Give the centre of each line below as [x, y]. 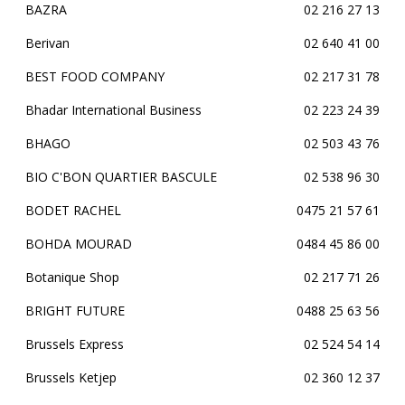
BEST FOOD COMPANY [95, 76]
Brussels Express [75, 344]
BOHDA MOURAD [79, 244]
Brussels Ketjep [71, 377]
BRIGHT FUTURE [75, 311]
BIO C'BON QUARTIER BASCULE [121, 177]
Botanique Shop [72, 277]
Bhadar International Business [113, 110]
